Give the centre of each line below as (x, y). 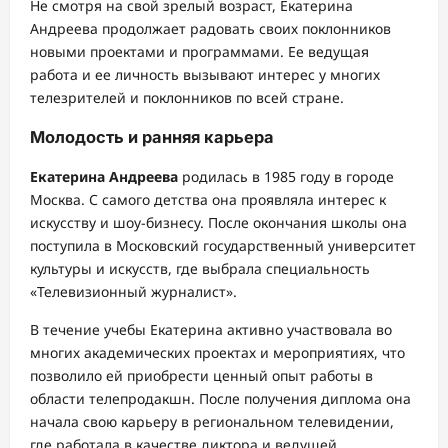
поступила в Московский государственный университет (223, 246)
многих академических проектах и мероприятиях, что (217, 353)
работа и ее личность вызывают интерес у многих (205, 74)
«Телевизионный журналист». (133, 292)
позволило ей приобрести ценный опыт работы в (201, 376)
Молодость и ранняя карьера (152, 137)
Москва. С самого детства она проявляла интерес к (208, 200)
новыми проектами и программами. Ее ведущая (199, 51)
